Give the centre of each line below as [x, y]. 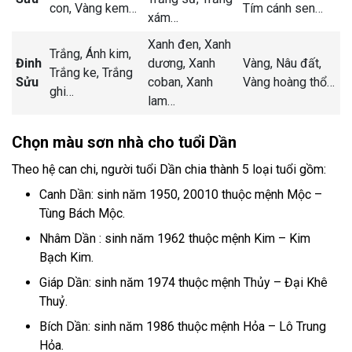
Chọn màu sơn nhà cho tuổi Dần [124, 143]
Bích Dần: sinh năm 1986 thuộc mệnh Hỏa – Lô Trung [183, 327]
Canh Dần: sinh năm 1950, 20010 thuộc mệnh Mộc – [181, 195]
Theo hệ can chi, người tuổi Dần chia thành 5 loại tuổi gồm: [169, 170]
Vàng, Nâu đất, [282, 64]
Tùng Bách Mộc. [82, 214]
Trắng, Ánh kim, [90, 54]
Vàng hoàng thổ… [289, 82]
